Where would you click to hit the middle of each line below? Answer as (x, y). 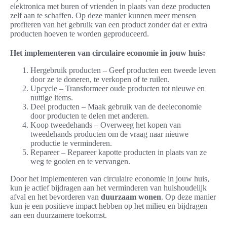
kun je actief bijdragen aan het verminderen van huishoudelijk (108, 187)
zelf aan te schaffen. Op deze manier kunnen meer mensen (103, 15)
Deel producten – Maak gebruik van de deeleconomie (116, 106)
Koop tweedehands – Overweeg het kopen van (106, 125)
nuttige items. (52, 97)
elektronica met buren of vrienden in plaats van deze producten (110, 6)
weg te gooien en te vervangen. (80, 161)
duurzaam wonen (131, 197)
